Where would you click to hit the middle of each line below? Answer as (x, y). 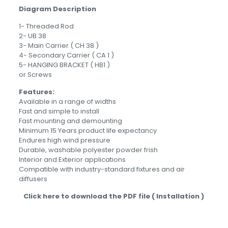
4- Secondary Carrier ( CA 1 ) (66, 55)
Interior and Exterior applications (72, 160)
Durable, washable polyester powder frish (88, 150)
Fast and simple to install (59, 111)
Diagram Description (57, 9)
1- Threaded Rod (46, 26)
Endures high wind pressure (64, 140)
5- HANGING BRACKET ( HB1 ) (64, 65)
